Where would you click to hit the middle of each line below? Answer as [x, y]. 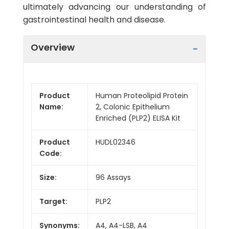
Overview [53, 47]
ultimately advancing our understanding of [114, 7]
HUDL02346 [116, 142]
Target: [53, 201]
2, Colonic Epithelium [133, 107]
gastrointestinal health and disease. [94, 20]
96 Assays [113, 177]
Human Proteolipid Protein [142, 95]
